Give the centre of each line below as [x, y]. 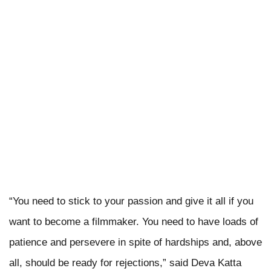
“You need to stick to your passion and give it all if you [131, 201]
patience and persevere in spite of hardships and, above [135, 242]
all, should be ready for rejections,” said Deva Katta [125, 263]
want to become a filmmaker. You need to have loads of [134, 221]
